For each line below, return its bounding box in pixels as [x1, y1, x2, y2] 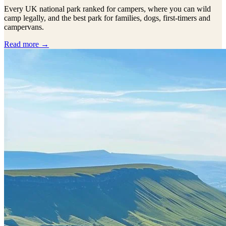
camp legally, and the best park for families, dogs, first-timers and [4, 14, 210, 23]
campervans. [4, 23, 44, 32]
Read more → [4, 40, 49, 49]
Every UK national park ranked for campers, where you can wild [4, 5, 211, 14]
